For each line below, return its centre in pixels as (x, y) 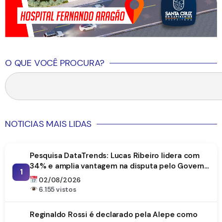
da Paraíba (49, 176)
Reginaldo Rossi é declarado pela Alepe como (114, 214)
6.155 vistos (57, 189)
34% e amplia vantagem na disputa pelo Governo (119, 166)
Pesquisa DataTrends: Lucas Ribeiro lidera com (115, 155)
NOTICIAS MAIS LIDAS (49, 124)
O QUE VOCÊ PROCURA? (55, 63)
